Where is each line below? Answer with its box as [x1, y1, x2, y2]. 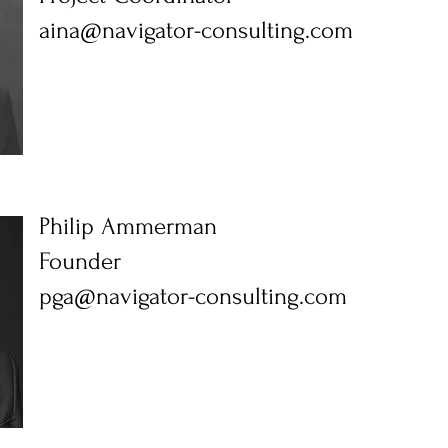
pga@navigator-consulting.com [39, 283, 347, 310]
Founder [39, 248, 121, 275]
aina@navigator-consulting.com [39, 17, 353, 44]
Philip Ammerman [39, 213, 217, 240]
